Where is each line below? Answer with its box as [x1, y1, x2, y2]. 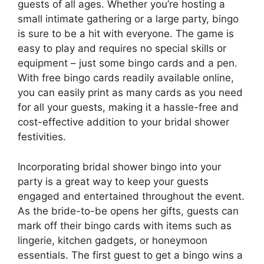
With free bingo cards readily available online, [18, 72, 234, 84]
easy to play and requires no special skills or [18, 42, 226, 55]
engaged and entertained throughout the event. [18, 190, 245, 202]
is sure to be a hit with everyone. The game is [18, 28, 234, 40]
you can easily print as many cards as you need [18, 87, 243, 99]
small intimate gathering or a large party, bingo [18, 13, 239, 25]
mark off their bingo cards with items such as [18, 219, 232, 232]
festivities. [18, 131, 66, 143]
